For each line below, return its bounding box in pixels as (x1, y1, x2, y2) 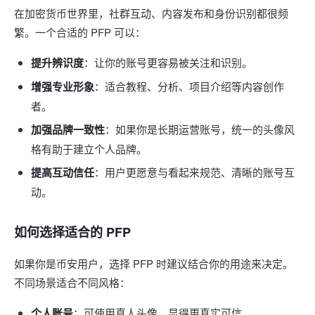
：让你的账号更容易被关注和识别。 (84, 55, 252, 70)
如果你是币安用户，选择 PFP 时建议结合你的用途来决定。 (14, 256, 293, 271)
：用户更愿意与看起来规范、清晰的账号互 (94, 165, 295, 179)
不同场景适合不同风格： (14, 275, 130, 290)
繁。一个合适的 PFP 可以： (14, 25, 146, 39)
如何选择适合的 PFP (14, 223, 131, 241)
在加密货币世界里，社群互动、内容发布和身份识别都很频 (14, 6, 288, 20)
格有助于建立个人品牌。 (31, 141, 147, 156)
